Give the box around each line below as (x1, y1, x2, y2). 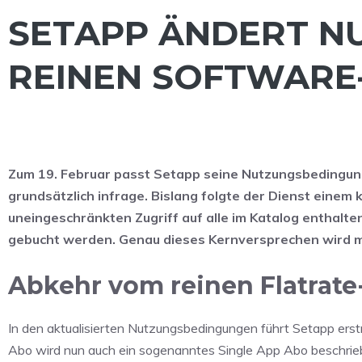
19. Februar (38, 165, 111, 182)
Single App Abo (218, 341, 308, 358)
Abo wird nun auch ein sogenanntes (8, 341, 218, 358)
